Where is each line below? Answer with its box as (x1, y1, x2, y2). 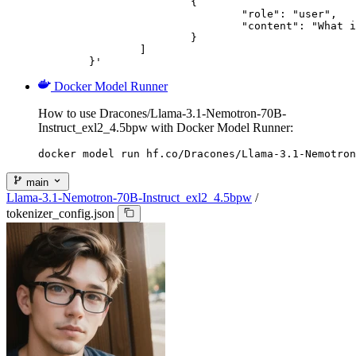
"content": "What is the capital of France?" (38, 20, 242, 33)
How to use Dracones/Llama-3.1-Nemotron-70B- (38, 106, 286, 121)
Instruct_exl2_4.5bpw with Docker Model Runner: (38, 121, 293, 135)
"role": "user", (38, 8, 242, 21)
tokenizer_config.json (6, 206, 114, 220)
